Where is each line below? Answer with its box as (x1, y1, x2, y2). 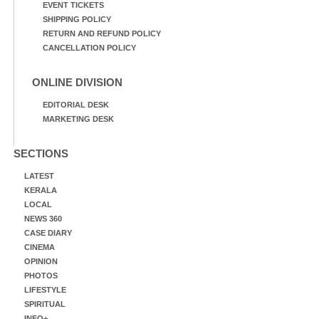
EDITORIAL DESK (43, 100, 109, 109)
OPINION (24, 257, 58, 266)
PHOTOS (24, 271, 58, 280)
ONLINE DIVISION (32, 76, 122, 88)
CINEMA (24, 243, 55, 251)
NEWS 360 (24, 214, 62, 223)
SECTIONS (14, 147, 68, 159)
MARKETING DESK (43, 115, 114, 123)
